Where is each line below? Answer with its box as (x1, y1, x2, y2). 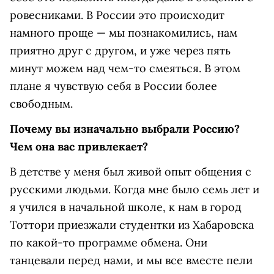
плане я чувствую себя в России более (10, 79, 217, 93)
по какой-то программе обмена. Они (10, 235, 207, 250)
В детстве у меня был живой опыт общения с (10, 165, 251, 179)
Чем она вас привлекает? (10, 139, 148, 154)
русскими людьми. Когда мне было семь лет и (10, 182, 259, 196)
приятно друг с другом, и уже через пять (10, 43, 231, 57)
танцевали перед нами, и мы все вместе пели (10, 253, 253, 267)
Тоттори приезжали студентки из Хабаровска (10, 218, 254, 232)
